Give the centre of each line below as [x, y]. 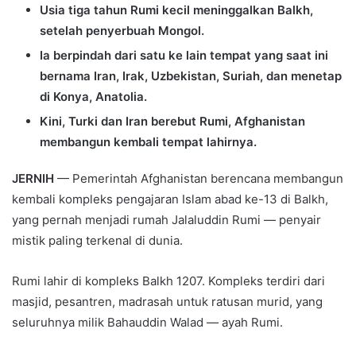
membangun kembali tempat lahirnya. [148, 142]
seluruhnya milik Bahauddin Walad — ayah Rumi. [147, 323]
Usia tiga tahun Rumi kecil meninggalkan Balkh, [176, 10]
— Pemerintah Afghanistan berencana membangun [200, 179]
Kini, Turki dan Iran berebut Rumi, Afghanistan [172, 122]
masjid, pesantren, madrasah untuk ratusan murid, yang [167, 302]
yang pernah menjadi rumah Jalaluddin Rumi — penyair [166, 220]
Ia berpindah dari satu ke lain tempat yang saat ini [184, 56]
